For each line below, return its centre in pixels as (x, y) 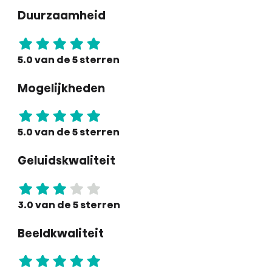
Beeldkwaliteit (60, 233)
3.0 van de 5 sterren (69, 205)
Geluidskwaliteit (66, 161)
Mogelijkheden (61, 88)
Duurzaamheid (61, 16)
